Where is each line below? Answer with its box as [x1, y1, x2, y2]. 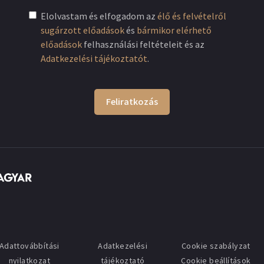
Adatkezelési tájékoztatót [41, 52, 147, 64]
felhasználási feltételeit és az [82, 38, 204, 50]
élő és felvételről [157, 9, 226, 22]
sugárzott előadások [41, 24, 124, 36]
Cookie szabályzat [181, 240, 250, 251]
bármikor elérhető [137, 24, 212, 36]
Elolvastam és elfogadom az [41, 9, 157, 22]
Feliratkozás [106, 95, 158, 107]
